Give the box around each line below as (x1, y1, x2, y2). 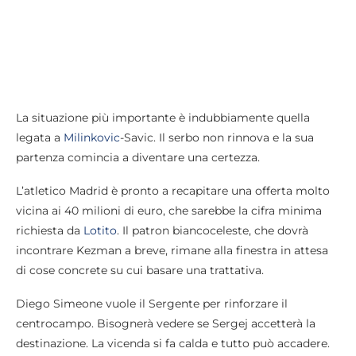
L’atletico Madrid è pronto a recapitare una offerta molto (16, 184, 330, 199)
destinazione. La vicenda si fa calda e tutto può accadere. (16, 336, 330, 351)
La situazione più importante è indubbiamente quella (16, 110, 310, 126)
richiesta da (16, 223, 83, 238)
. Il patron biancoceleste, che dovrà (117, 223, 308, 238)
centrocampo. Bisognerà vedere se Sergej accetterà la (16, 316, 315, 331)
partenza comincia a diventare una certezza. (16, 150, 260, 165)
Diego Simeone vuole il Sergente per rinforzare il (16, 296, 288, 311)
